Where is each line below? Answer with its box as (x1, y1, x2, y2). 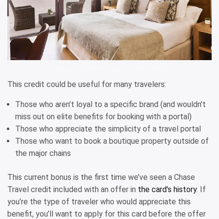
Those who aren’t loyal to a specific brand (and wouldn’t (15, 99, 206, 109)
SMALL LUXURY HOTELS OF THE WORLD (49, 65, 170, 73)
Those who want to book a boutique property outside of (15, 136, 209, 146)
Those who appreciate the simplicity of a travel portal (15, 124, 201, 133)
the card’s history (138, 184, 197, 194)
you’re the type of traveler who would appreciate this (7, 197, 191, 206)
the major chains (15, 148, 71, 158)
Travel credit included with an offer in (7, 184, 138, 194)
